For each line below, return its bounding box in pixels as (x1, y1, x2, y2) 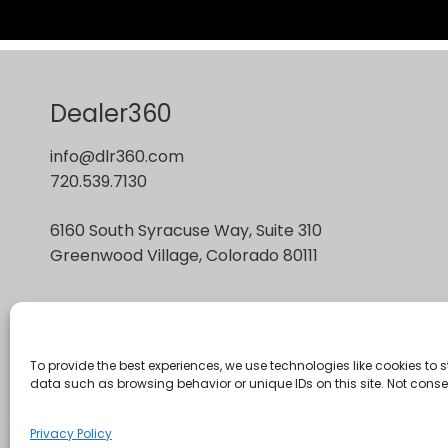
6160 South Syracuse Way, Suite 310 (50, 219, 322, 242)
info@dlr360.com (50, 145, 184, 168)
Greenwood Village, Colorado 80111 (50, 244, 318, 267)
